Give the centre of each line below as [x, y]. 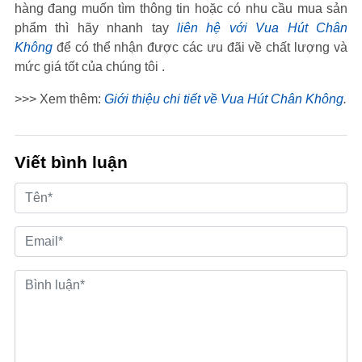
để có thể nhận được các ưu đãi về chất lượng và [200, 47]
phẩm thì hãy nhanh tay [96, 28]
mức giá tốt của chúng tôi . [90, 67]
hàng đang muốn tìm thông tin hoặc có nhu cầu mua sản [181, 8]
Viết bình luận [71, 162]
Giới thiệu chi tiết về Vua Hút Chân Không [224, 99]
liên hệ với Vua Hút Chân [262, 28]
